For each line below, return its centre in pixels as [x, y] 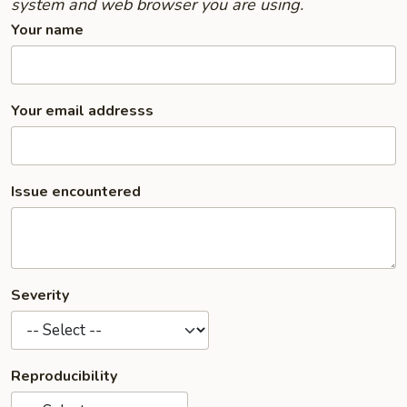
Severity [40, 295]
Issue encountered [76, 192]
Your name [47, 30]
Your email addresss [82, 111]
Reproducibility [64, 376]
